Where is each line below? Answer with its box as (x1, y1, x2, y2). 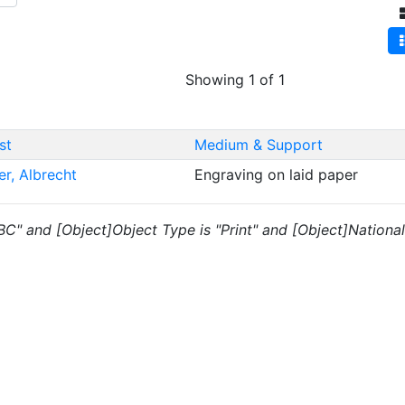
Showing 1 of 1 (185, 71, 285, 89)
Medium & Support (193, 136, 323, 154)
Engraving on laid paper (193, 165, 363, 184)
